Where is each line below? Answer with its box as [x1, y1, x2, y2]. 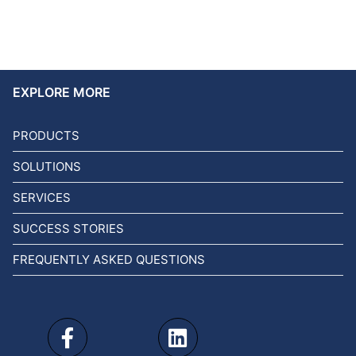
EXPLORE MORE [13, 84, 110, 100]
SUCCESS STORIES [13, 221, 124, 236]
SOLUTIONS [13, 159, 81, 174]
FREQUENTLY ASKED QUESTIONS [13, 252, 205, 267]
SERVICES [13, 190, 71, 205]
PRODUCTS [13, 128, 79, 143]
